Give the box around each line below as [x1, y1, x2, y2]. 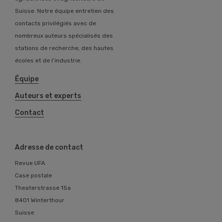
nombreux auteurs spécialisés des [15, 32, 113, 40]
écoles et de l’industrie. [15, 57, 82, 64]
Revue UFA [15, 160, 45, 167]
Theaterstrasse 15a [15, 184, 71, 192]
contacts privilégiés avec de [15, 20, 96, 27]
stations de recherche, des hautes [15, 45, 113, 52]
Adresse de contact [15, 143, 83, 152]
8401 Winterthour [15, 197, 64, 204]
